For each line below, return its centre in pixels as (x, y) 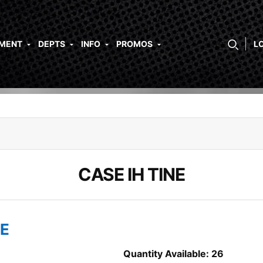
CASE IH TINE (131, 174)
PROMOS (135, 44)
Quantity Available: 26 (174, 254)
